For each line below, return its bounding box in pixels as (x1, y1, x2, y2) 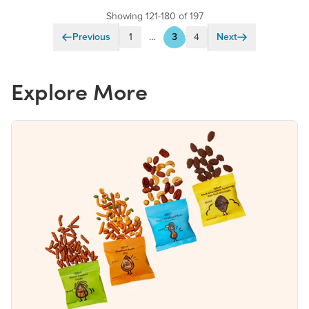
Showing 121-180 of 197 (106, 11, 203, 21)
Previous (72, 32, 110, 42)
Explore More (11, 77, 148, 106)
